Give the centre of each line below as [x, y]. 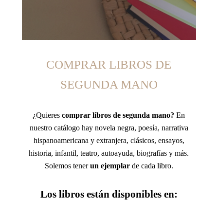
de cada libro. [151, 166]
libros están [84, 194]
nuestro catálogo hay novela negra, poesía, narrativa [109, 128]
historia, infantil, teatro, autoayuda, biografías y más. [109, 153]
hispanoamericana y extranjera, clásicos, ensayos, [109, 140]
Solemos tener [67, 166]
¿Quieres [47, 115]
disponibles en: [143, 194]
